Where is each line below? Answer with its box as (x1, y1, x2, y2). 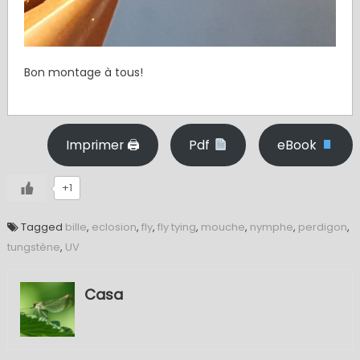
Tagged (20, 219, 65, 235)
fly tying (157, 219, 196, 235)
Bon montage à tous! (23, 64, 143, 81)
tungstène (6, 239, 60, 256)
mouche (200, 219, 245, 235)
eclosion (91, 219, 137, 235)
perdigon (297, 219, 347, 235)
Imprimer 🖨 (65, 135, 140, 154)
